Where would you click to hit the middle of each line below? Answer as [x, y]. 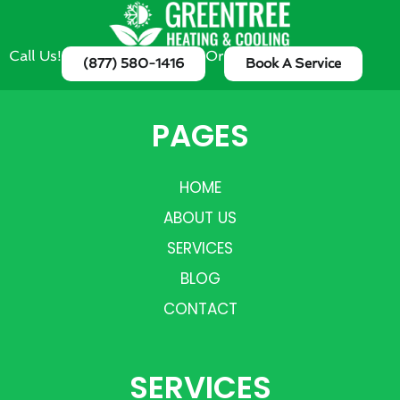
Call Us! [35, 56]
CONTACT [200, 309]
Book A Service [293, 64]
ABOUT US [200, 218]
